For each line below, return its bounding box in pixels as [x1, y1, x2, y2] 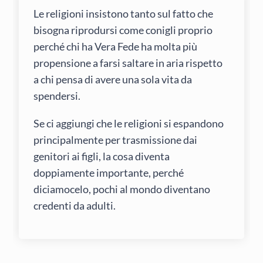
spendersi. [33, 89, 81, 103]
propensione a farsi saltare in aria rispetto [33, 56, 223, 70]
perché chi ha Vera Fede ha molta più [33, 40, 198, 53]
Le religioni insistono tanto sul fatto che [33, 7, 214, 21]
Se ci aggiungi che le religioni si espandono [33, 116, 224, 130]
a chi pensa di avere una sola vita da [33, 73, 193, 86]
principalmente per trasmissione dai [33, 133, 198, 146]
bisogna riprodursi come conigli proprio [33, 23, 213, 37]
